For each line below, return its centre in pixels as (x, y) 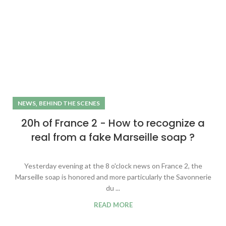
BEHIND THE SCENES (69, 103)
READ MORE (113, 205)
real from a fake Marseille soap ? (113, 137)
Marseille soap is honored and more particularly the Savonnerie (113, 177)
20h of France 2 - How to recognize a (113, 123)
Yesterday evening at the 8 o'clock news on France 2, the (113, 166)
